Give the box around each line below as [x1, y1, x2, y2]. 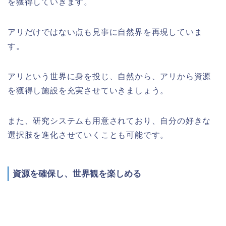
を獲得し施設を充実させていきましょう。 [8, 86, 169, 95]
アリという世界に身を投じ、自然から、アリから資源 [8, 72, 211, 81]
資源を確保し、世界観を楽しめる [13, 168, 141, 179]
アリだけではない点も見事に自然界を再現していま [8, 27, 203, 36]
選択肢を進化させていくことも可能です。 [8, 130, 169, 139]
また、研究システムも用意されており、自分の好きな [8, 116, 211, 125]
